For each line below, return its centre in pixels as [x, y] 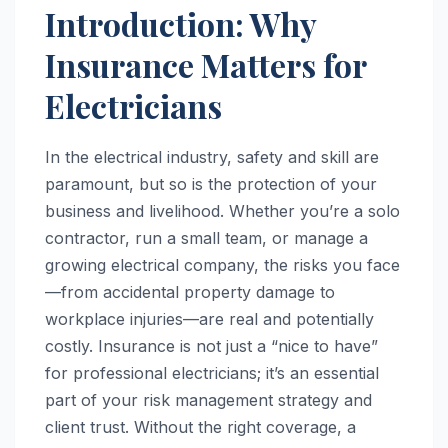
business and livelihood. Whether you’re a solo [222, 210]
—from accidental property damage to [190, 291]
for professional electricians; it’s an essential [212, 372]
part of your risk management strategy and [208, 399]
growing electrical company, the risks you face [222, 264]
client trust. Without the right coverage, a [200, 426]
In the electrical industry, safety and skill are [212, 156]
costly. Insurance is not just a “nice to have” [211, 345]
